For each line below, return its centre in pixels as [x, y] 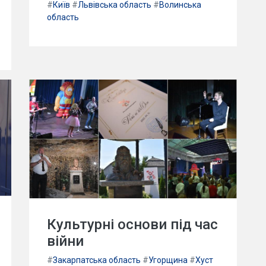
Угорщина [168, 260]
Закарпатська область [97, 260]
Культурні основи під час [132, 224]
